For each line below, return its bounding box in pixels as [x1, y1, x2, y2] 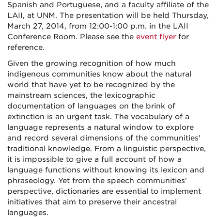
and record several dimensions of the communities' [7, 134, 201, 142]
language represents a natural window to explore [7, 123, 194, 132]
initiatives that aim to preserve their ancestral [7, 198, 177, 206]
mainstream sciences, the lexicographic [7, 91, 155, 100]
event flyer [136, 32, 176, 41]
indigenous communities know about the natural [7, 70, 191, 78]
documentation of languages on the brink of [7, 102, 175, 110]
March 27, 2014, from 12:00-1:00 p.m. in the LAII [7, 22, 188, 31]
